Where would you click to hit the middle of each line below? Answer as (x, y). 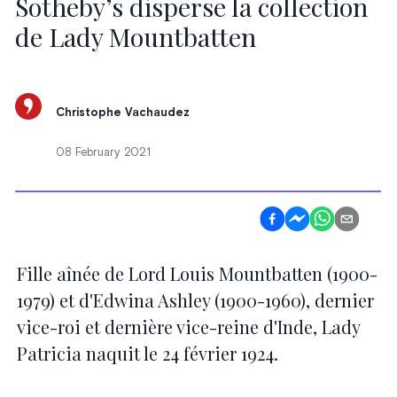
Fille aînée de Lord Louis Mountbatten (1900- (197, 273)
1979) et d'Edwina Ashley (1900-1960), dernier (195, 300)
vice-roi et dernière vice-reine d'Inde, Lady (188, 326)
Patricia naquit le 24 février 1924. (147, 353)
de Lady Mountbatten (136, 36)
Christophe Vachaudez (123, 113)
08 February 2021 (104, 153)
